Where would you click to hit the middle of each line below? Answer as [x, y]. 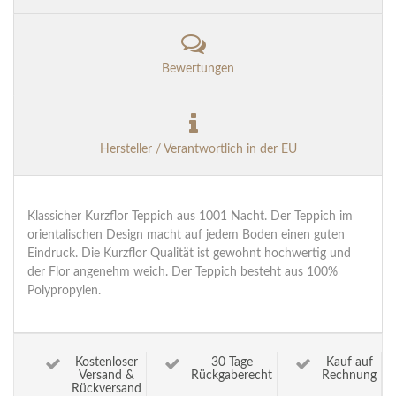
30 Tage [232, 363]
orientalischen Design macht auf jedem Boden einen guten [186, 236]
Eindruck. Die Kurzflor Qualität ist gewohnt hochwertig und [189, 254]
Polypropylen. [64, 291]
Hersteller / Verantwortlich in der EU [198, 149]
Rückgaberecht [232, 376]
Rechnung [349, 376]
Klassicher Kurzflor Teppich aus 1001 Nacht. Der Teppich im [190, 217]
